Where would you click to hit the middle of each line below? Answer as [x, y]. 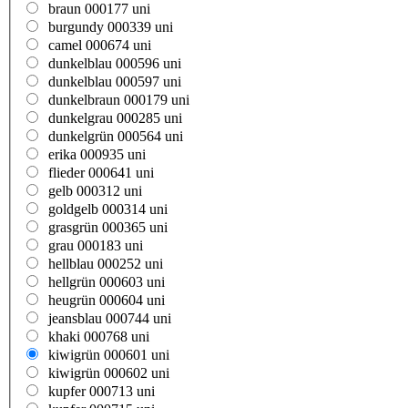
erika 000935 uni [97, 155]
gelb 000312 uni [95, 191]
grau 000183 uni [96, 246]
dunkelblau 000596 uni [115, 64]
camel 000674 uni [100, 46]
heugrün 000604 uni [107, 301]
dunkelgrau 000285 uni [115, 118]
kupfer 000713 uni [102, 392]
